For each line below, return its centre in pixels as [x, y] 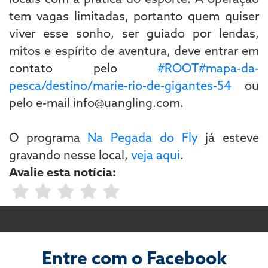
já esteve [229, 137]
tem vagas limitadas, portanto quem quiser [134, 16]
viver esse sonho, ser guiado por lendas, [134, 33]
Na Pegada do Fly [143, 137]
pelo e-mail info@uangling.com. [98, 102]
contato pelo [83, 68]
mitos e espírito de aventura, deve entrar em [134, 50]
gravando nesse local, [70, 154]
